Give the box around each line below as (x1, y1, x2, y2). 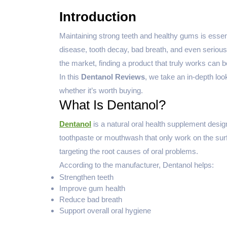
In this (59, 72, 81, 81)
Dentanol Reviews (81, 72, 145, 81)
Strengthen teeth (59, 172, 113, 181)
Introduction (59, 9, 136, 24)
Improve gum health (59, 183, 125, 193)
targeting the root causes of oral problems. (59, 146, 198, 156)
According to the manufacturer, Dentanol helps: (59, 160, 214, 169)
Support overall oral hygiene (59, 206, 151, 215)
